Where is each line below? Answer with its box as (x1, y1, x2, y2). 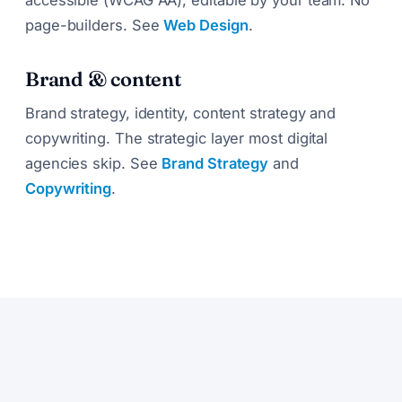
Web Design (163, 15, 249, 34)
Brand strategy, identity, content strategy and (25, 103, 336, 122)
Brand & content (25, 66, 181, 92)
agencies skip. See (25, 153, 162, 172)
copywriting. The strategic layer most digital (25, 128, 328, 147)
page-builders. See (25, 15, 164, 34)
